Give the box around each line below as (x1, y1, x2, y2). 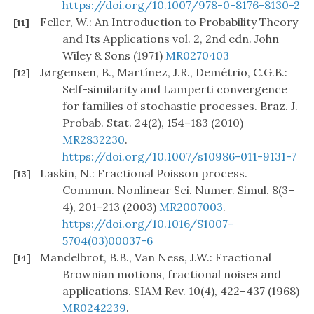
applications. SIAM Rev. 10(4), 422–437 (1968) (62, 284, 299, 299)
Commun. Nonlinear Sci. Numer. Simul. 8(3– (62, 183, 294, 198)
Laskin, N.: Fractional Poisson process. (40, 166, 247, 181)
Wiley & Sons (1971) (62, 48, 165, 63)
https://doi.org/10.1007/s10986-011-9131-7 (62, 149, 296, 164)
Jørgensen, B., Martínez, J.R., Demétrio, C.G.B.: (40, 65, 287, 80)
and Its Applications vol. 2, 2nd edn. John (62, 32, 279, 46)
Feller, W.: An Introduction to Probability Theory (40, 15, 298, 29)
